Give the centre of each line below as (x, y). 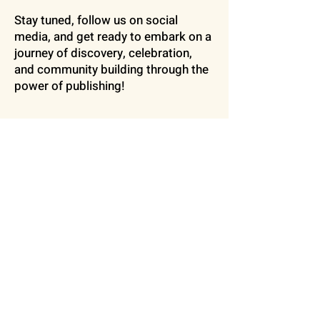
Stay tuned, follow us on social (96, 20)
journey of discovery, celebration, (103, 53)
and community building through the (111, 70)
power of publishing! (69, 86)
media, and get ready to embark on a (113, 37)
